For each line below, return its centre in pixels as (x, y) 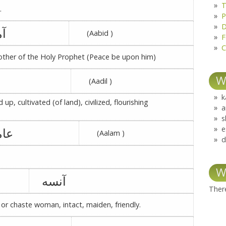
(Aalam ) (104, 133)
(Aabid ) (93, 33)
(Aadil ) (94, 81)
